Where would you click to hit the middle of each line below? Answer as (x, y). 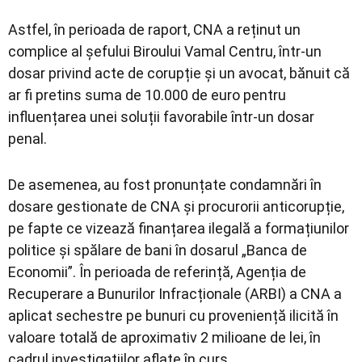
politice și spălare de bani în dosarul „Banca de (158, 250)
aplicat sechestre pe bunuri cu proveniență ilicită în (173, 315)
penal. (27, 138)
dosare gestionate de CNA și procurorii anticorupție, (176, 206)
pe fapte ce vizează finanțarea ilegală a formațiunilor (179, 228)
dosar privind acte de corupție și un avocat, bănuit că (179, 73)
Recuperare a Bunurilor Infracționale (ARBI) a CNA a (175, 293)
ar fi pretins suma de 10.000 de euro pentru (147, 95)
